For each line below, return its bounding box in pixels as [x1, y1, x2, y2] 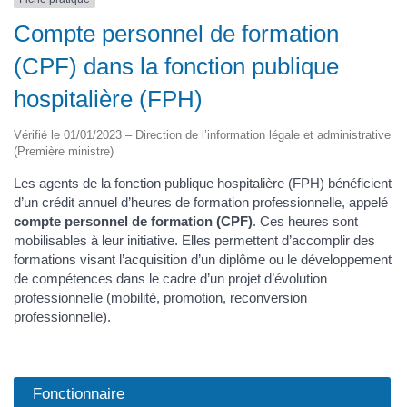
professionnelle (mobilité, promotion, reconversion [14, 289, 307, 305]
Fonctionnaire [33, 384, 124, 403]
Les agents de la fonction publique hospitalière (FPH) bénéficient [14, 174, 392, 191]
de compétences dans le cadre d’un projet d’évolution [14, 270, 327, 286]
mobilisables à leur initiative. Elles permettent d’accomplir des [14, 232, 375, 248]
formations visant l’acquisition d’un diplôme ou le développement [14, 251, 392, 267]
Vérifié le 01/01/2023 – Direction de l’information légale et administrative [14, 127, 391, 142]
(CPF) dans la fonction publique [14, 52, 339, 80]
